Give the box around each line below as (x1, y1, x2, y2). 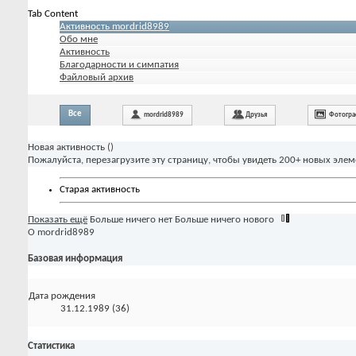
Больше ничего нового (175, 214, 274, 225)
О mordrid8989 (28, 226, 95, 238)
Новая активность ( (28, 141, 110, 153)
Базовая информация (28, 253, 122, 264)
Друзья (246, 110, 267, 118)
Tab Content (28, 8, 78, 19)
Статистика (28, 341, 75, 352)
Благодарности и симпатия (60, 59, 179, 70)
